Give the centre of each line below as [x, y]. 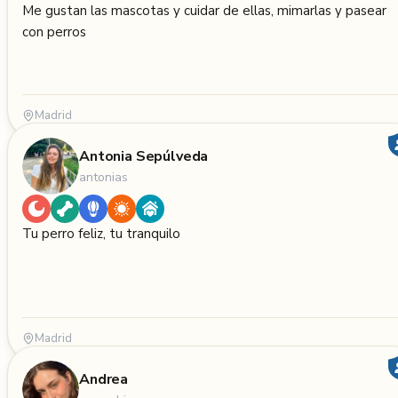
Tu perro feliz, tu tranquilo [101, 234]
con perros [54, 32]
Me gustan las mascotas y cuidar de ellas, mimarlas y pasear [204, 11]
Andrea [104, 379]
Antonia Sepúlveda [144, 156]
